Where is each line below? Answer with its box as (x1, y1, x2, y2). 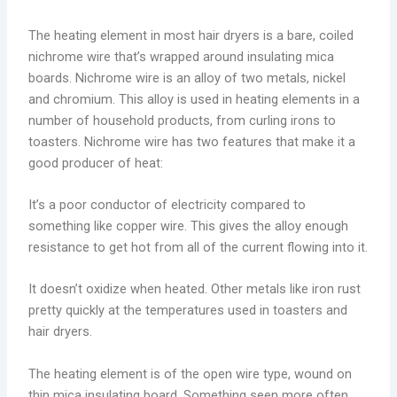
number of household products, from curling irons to (28, 112, 337, 128)
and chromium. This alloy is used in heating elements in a (28, 90, 361, 107)
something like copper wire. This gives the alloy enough (28, 218, 349, 235)
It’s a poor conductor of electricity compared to (28, 197, 307, 214)
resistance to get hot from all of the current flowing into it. (28, 239, 369, 256)
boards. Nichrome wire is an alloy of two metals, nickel (28, 69, 346, 86)
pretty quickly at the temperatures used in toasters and (28, 302, 348, 319)
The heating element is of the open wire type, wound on (28, 365, 353, 382)
